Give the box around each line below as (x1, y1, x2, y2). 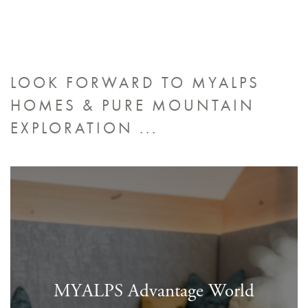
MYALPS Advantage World (54, 279, 254, 304)
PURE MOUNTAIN (96, 95, 255, 115)
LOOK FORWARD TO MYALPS (10, 72, 260, 93)
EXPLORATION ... (10, 118, 158, 138)
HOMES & (10, 95, 96, 115)
